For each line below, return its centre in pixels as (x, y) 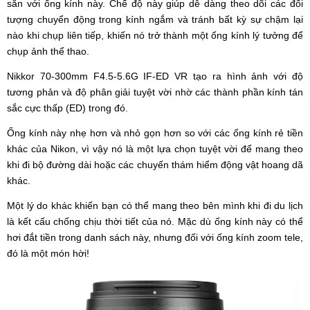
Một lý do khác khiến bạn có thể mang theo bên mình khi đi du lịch (155, 206)
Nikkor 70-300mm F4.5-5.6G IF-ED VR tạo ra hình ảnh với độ (155, 76)
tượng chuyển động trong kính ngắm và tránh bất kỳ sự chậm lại (155, 20)
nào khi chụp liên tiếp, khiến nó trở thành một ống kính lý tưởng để (155, 36)
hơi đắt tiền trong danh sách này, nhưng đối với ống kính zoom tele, (155, 238)
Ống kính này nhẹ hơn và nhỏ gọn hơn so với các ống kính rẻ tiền (155, 133)
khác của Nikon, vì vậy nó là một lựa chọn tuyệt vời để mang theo (155, 149)
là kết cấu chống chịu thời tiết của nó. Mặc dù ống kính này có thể (155, 222)
